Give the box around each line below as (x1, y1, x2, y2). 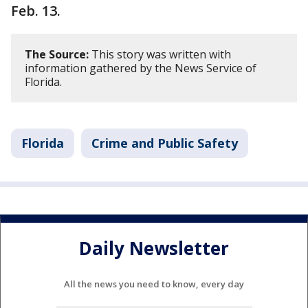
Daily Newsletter (79, 236, 229, 261)
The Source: (25, 46, 89, 62)
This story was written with (89, 46, 231, 62)
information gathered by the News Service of (25, 60, 256, 76)
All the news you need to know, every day (64, 277, 244, 290)
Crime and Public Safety (91, 134, 238, 151)
